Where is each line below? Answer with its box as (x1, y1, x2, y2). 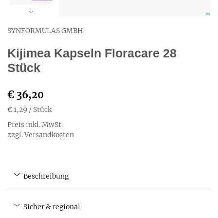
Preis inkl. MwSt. (7, 120, 63, 129)
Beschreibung (22, 172, 69, 181)
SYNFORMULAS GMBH (7, 26, 83, 35)
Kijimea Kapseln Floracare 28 (7, 46, 177, 60)
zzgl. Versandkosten (7, 130, 74, 139)
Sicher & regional (22, 202, 80, 211)
